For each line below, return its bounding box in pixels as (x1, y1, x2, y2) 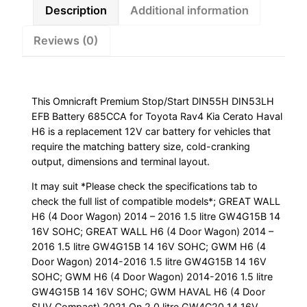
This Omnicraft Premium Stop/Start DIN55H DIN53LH (32, 95, 275, 108)
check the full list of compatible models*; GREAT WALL (32, 195, 281, 208)
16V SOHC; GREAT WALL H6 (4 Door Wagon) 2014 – (32, 225, 274, 238)
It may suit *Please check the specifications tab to (32, 180, 258, 193)
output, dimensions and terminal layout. (32, 156, 210, 168)
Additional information (130, 3, 249, 18)
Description (45, 3, 107, 18)
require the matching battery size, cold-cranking (32, 140, 251, 153)
